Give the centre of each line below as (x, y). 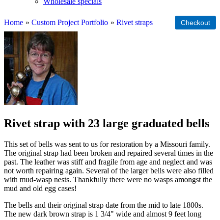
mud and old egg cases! (40, 188)
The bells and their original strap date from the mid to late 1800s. (104, 205)
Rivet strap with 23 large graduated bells (107, 123)
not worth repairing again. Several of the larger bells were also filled (109, 170)
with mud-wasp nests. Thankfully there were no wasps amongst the (108, 179)
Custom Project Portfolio (70, 22)
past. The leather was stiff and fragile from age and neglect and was (108, 162)
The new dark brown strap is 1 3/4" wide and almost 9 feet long (103, 214)
